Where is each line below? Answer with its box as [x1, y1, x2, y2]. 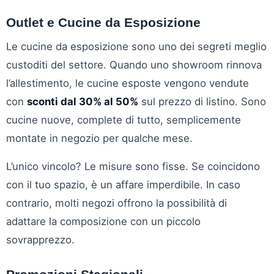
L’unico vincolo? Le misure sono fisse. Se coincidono [6, 160, 260, 172]
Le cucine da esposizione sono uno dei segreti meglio [6, 40, 267, 53]
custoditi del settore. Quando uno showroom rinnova [6, 58, 262, 71]
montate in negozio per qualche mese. [6, 131, 193, 144]
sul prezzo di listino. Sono [138, 95, 266, 108]
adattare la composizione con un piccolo [6, 215, 201, 228]
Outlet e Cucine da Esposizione [6, 15, 201, 29]
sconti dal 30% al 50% [27, 95, 138, 108]
